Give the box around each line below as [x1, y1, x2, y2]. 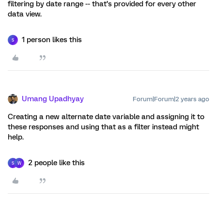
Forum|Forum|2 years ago [133, 95, 209, 103]
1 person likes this [22, 35, 82, 44]
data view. [8, 10, 42, 18]
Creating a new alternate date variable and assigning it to [8, 112, 204, 121]
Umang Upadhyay [22, 94, 84, 103]
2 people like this [28, 158, 85, 167]
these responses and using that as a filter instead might [8, 123, 199, 131]
